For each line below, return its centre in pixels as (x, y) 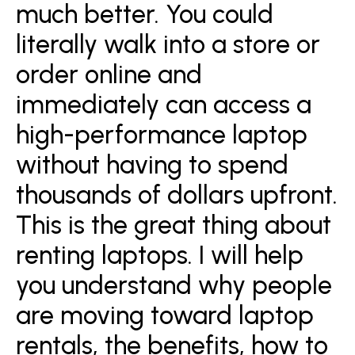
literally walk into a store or (168, 44)
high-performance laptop (162, 134)
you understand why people (174, 285)
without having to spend (152, 164)
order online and (109, 74)
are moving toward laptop (165, 315)
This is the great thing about (174, 225)
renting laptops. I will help (160, 255)
